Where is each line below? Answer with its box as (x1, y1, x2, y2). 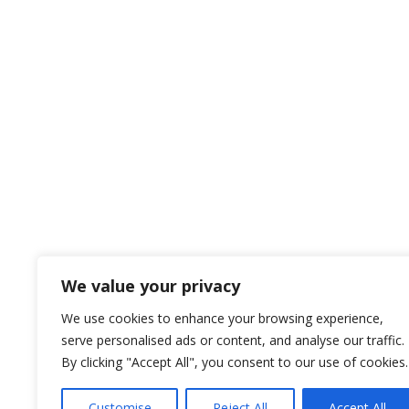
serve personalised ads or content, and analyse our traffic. (61, 331, 404, 349)
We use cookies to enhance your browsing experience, (61, 309, 383, 327)
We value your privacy (61, 275, 240, 297)
